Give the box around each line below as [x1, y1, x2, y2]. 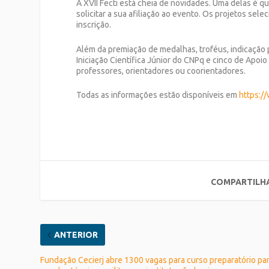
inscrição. [76, 20, 112, 30]
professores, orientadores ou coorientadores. [76, 65, 246, 76]
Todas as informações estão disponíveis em [76, 90, 240, 100]
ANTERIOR [54, 230, 98, 240]
